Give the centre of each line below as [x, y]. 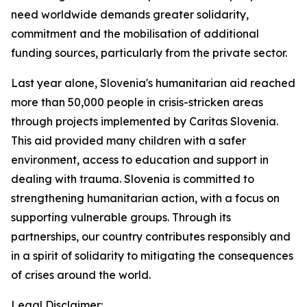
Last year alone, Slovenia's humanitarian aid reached [153, 83]
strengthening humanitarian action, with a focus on [145, 198]
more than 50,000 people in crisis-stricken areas [137, 102]
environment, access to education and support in [140, 160]
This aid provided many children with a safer [128, 140]
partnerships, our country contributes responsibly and [151, 236]
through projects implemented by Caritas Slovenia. [145, 121]
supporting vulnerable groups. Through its [121, 217]
